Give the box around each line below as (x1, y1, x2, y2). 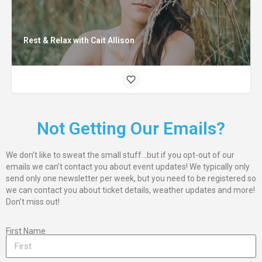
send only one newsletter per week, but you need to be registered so (6, 174, 256, 183)
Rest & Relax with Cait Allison (23, 36, 135, 45)
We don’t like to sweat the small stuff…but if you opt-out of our (6, 150, 235, 160)
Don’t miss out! (6, 197, 60, 206)
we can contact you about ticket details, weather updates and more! (6, 185, 255, 195)
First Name (6, 226, 46, 236)
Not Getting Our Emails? (37, 118, 225, 139)
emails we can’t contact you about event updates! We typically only (6, 162, 250, 171)
